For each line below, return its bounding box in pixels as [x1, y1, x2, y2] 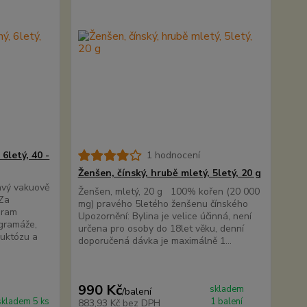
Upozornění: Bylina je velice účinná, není [77, 210, 251, 223]
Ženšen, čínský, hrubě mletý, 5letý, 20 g [77, 167, 261, 180]
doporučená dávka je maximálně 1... [77, 234, 232, 247]
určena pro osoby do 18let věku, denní [77, 222, 244, 235]
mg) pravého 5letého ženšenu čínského [77, 197, 251, 210]
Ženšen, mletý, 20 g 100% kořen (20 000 [77, 185, 260, 198]
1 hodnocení [146, 149, 200, 162]
